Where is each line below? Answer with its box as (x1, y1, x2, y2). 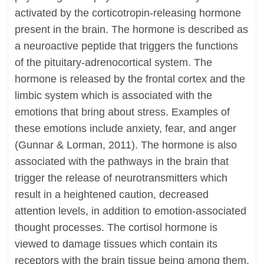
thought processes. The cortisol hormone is (15, 222, 217, 233)
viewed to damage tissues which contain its (15, 238, 217, 250)
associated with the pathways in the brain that (15, 156, 229, 167)
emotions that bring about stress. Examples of (15, 106, 230, 118)
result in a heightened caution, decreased (15, 189, 209, 200)
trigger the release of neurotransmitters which (15, 172, 227, 184)
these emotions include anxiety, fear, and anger (15, 123, 236, 134)
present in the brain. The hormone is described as (15, 24, 248, 35)
